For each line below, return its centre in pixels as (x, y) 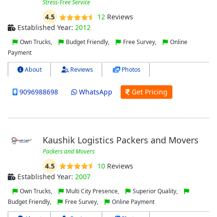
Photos (130, 70)
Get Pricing (148, 92)
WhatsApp (94, 92)
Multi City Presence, (93, 191)
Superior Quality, (155, 191)
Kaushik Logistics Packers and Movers (120, 140)
